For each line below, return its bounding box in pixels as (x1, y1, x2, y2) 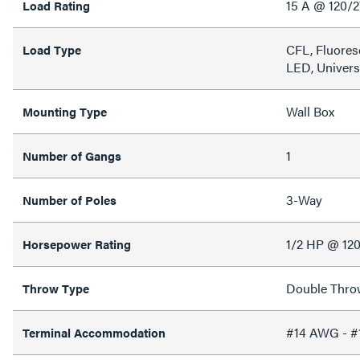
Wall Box (286, 101, 334, 121)
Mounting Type (22, 102, 107, 120)
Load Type (22, 40, 81, 58)
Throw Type (22, 279, 89, 297)
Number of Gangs (22, 146, 121, 164)
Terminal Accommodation (22, 323, 166, 341)
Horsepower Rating (22, 235, 131, 252)
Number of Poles (22, 190, 117, 208)
